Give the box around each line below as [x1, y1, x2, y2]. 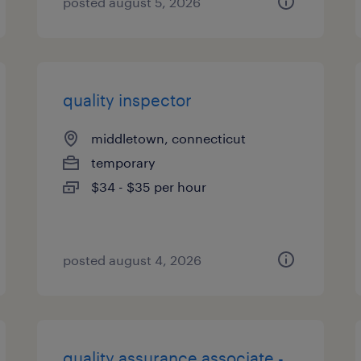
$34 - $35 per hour [91, 179, 207, 194]
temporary [91, 155, 156, 170]
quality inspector [63, 90, 193, 110]
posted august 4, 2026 [63, 252, 202, 268]
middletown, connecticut [91, 131, 247, 146]
